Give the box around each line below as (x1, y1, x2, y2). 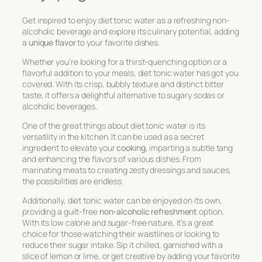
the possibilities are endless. (22, 175, 123, 187)
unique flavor (28, 37, 76, 49)
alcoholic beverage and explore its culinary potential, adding (22, 26, 239, 37)
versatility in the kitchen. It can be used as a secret (22, 131, 204, 143)
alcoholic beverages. (22, 101, 98, 112)
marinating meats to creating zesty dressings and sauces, (22, 164, 232, 176)
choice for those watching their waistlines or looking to (22, 228, 220, 240)
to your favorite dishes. (75, 37, 160, 49)
